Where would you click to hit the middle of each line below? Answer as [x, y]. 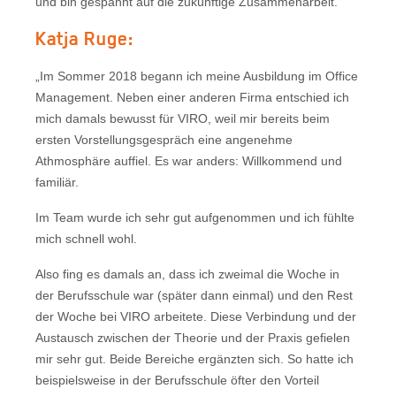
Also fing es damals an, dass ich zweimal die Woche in [187, 274]
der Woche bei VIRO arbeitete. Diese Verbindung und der [196, 316]
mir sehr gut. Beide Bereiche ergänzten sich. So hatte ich [194, 358]
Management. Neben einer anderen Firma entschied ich [192, 97]
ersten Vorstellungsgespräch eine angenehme [164, 139]
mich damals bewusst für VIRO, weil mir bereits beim [183, 118]
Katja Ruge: [84, 38]
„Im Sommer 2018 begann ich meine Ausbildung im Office [197, 76]
